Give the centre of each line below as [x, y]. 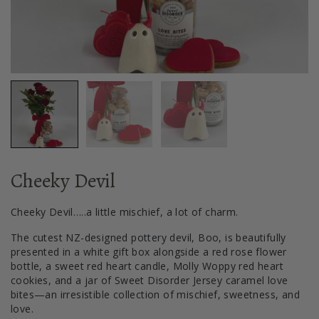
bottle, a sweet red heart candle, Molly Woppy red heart [147, 266]
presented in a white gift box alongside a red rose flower [149, 252]
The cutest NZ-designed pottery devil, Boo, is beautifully [148, 237]
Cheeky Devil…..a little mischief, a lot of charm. [125, 212]
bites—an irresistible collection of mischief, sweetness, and [155, 294]
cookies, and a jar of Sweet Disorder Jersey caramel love [150, 280]
